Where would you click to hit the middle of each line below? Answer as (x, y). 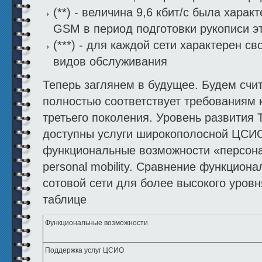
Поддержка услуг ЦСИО (85, 251)
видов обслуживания (110, 62)
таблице (65, 200)
